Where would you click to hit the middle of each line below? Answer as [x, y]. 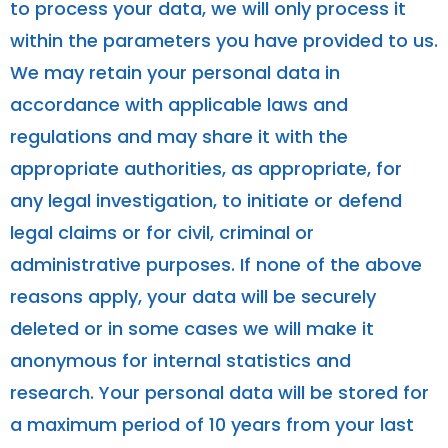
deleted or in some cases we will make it [192, 328]
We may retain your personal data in [175, 72]
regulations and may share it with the [179, 136]
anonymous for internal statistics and [180, 360]
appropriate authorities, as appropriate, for [206, 168]
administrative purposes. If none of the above [216, 264]
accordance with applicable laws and [179, 104]
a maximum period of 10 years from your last [212, 424]
